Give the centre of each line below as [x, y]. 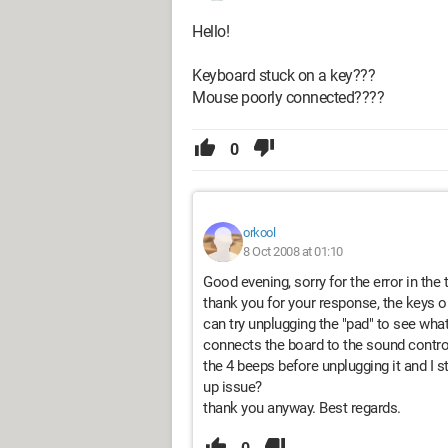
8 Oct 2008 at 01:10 [293, 251]
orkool [259, 232]
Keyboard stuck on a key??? [283, 75]
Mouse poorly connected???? [288, 97]
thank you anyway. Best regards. [302, 408]
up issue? [232, 387]
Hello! [210, 31]
